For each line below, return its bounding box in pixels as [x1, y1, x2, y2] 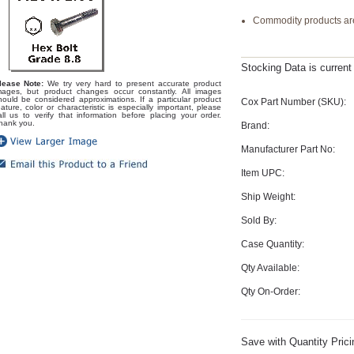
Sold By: [241, 214, 277, 226]
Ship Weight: [241, 190, 296, 202]
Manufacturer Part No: [241, 143, 336, 155]
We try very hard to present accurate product [43, 79, 222, 88]
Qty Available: [241, 262, 300, 273]
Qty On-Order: [241, 285, 301, 297]
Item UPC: [241, 167, 285, 179]
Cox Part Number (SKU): [241, 96, 347, 107]
